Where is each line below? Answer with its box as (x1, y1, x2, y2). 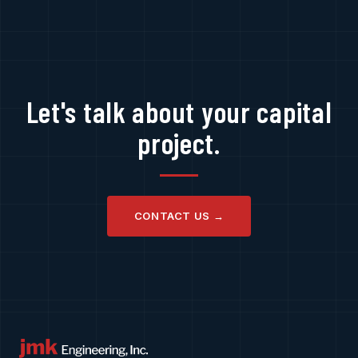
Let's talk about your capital (26, 94, 332, 129)
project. (137, 125, 221, 160)
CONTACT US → (133, 209, 225, 222)
